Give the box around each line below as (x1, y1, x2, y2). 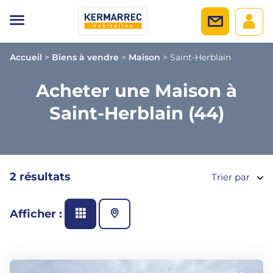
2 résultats (10, 170, 71, 183)
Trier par (211, 171, 250, 183)
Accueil (10, 52, 42, 63)
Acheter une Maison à (36, 80, 237, 101)
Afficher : (10, 207, 62, 221)
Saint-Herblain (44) (49, 102, 224, 124)
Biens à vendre (52, 52, 119, 63)
